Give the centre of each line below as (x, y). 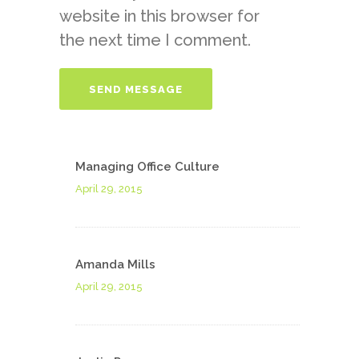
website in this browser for (159, 16)
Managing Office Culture (147, 167)
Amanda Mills (115, 264)
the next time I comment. (155, 40)
